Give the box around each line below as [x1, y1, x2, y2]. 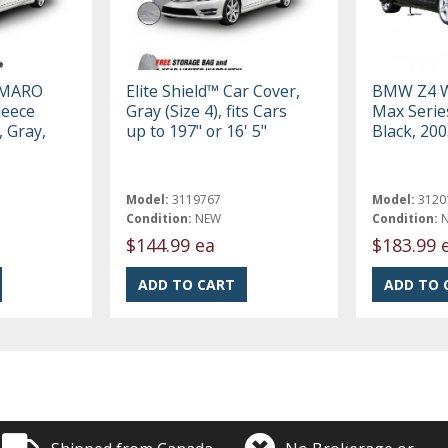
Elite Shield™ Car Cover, [126, 79, 301, 102]
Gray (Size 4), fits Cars [126, 99, 288, 122]
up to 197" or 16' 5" [126, 119, 268, 142]
